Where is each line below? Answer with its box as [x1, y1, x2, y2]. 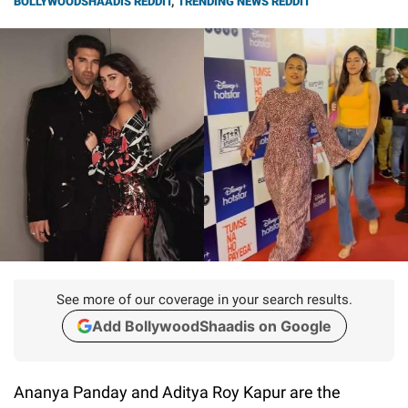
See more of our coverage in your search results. [56, 291, 352, 308]
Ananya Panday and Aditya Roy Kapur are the [14, 382, 341, 402]
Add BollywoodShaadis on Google [91, 316, 331, 335]
